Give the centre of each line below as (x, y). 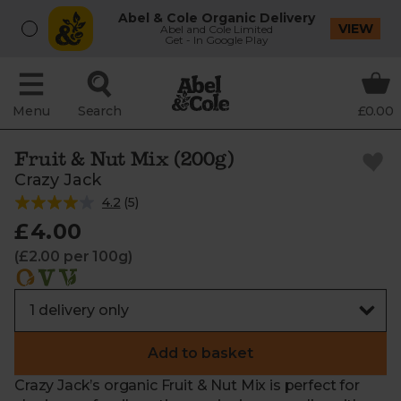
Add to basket (200, 353)
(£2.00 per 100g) (73, 256)
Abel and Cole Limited (217, 29)
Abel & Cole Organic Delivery (217, 18)
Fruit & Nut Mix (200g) (124, 158)
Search (99, 111)
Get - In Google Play (217, 40)
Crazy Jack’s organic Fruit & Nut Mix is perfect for (187, 385)
